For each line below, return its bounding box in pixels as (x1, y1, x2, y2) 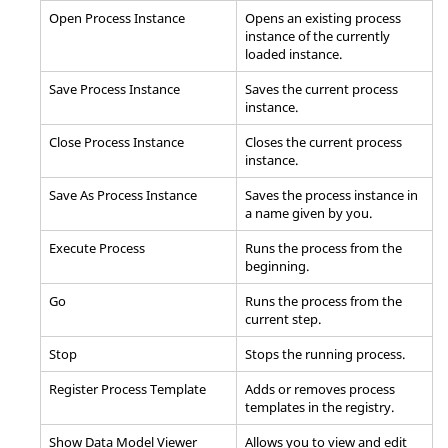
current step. (245, 309, 321, 328)
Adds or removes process (245, 379, 395, 398)
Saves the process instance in (245, 185, 418, 204)
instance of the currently (245, 26, 390, 45)
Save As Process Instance (49, 185, 197, 204)
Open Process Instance (49, 8, 185, 27)
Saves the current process (245, 79, 398, 98)
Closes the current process (245, 132, 402, 151)
